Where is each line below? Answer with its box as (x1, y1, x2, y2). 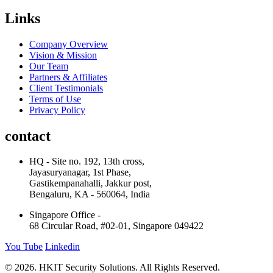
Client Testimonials (29, 82, 103, 93)
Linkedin (45, 241, 80, 252)
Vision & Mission (29, 49, 97, 60)
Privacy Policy (29, 104, 85, 115)
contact (5, 127, 51, 144)
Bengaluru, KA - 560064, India (29, 189, 150, 200)
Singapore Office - (29, 210, 101, 221)
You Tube (5, 241, 43, 252)
